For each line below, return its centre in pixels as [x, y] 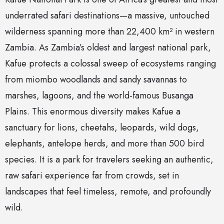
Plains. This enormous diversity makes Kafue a [93, 112]
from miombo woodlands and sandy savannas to [96, 80]
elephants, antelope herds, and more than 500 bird [104, 144]
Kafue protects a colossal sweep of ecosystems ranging [110, 64]
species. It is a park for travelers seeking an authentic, [109, 160]
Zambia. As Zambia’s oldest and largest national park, [108, 48]
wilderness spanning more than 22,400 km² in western [110, 32]
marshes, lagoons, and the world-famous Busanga [99, 96]
